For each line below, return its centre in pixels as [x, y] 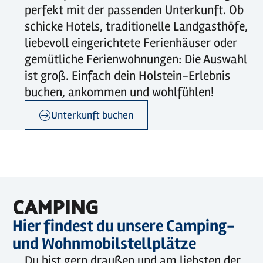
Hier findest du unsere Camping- [124, 226]
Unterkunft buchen [92, 115]
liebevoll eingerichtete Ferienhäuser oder [131, 43]
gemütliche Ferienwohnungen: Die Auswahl [136, 59]
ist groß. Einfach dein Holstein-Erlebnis [127, 76]
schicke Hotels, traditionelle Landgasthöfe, [136, 26]
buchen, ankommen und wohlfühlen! [119, 92]
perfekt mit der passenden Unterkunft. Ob [134, 10]
